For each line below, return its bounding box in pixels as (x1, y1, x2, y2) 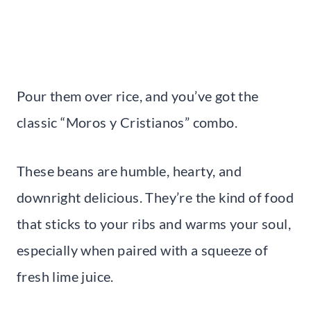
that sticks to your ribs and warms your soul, (17, 215, 291, 233)
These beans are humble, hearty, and (17, 162, 242, 180)
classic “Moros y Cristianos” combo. (17, 114, 237, 131)
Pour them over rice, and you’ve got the (17, 87, 259, 105)
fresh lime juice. (17, 268, 114, 285)
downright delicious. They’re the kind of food (17, 189, 294, 206)
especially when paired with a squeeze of (17, 242, 268, 259)
